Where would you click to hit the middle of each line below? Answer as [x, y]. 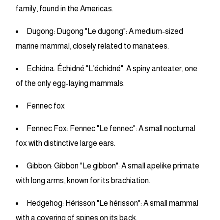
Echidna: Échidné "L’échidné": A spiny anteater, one [112, 69]
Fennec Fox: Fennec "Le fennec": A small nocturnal [111, 129]
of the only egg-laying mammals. [70, 83]
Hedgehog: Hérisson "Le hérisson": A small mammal [112, 203]
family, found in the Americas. [65, 9]
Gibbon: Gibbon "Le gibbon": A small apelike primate [113, 166]
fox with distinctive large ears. [66, 143]
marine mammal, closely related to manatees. [92, 46]
